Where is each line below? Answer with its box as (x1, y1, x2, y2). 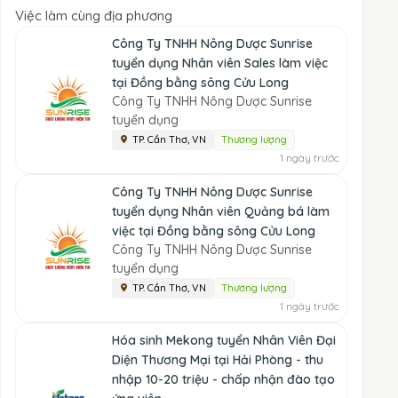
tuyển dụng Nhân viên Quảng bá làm (112, 203, 330, 219)
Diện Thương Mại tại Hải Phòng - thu (112, 352, 323, 368)
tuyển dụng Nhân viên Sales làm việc (112, 55, 328, 71)
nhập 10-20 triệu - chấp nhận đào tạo (112, 371, 335, 387)
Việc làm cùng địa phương (15, 7, 172, 24)
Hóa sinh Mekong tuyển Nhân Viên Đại (112, 332, 336, 348)
